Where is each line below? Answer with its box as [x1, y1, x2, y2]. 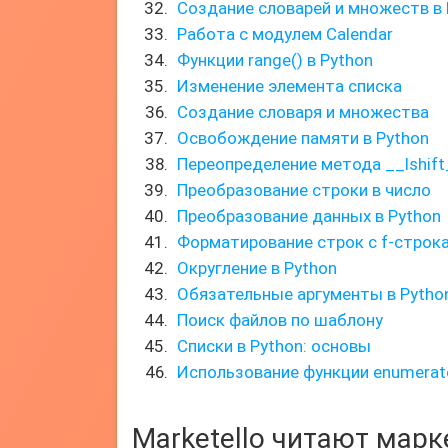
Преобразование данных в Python [177, 206, 441, 226]
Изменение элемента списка [177, 76, 402, 96]
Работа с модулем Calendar [177, 24, 393, 44]
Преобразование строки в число [177, 180, 431, 200]
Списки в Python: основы [177, 336, 371, 356]
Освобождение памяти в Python [177, 128, 429, 148]
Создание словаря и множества [177, 102, 429, 122]
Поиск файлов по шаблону [177, 310, 383, 330]
